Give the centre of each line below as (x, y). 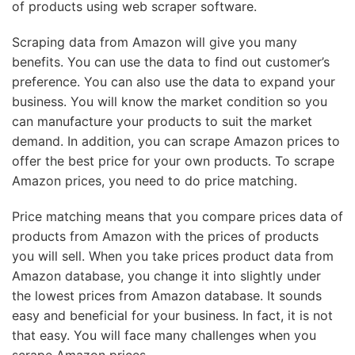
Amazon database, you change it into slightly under (166, 276)
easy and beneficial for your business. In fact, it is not (172, 315)
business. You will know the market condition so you (170, 101)
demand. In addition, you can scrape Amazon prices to (176, 141)
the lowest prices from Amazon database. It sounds (167, 296)
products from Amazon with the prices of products (165, 236)
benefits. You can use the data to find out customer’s (171, 62)
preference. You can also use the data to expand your (174, 82)
